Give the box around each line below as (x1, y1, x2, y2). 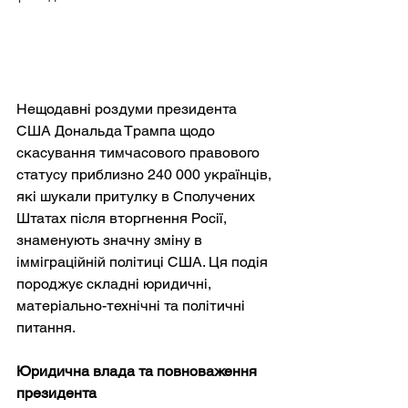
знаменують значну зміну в (16, 230, 206, 249)
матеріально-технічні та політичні (16, 296, 249, 314)
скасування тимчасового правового (16, 143, 263, 161)
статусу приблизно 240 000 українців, (16, 165, 275, 183)
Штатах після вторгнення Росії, (16, 209, 230, 227)
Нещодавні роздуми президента (16, 99, 240, 117)
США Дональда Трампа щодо (16, 121, 219, 139)
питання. (16, 318, 76, 336)
